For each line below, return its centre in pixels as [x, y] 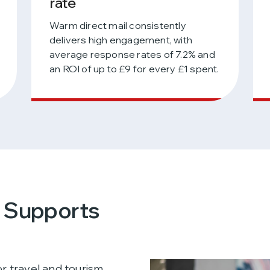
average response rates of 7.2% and [132, 54]
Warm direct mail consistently [118, 25]
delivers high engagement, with [121, 40]
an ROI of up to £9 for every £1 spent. [134, 69]
